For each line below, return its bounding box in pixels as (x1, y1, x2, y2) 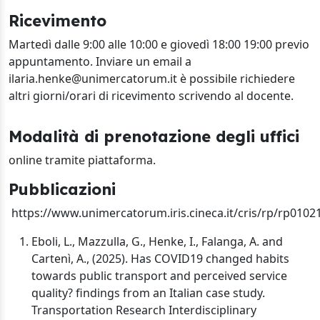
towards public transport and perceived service (31, 268, 287, 284)
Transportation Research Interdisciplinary (31, 302, 256, 318)
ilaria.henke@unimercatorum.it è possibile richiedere (9, 71, 295, 86)
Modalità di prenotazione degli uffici (9, 126, 299, 146)
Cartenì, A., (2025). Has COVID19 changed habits (31, 251, 289, 266)
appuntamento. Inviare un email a (9, 54, 191, 69)
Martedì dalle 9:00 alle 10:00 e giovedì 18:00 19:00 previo (9, 36, 309, 52)
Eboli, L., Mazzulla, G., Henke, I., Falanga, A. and (31, 234, 283, 249)
